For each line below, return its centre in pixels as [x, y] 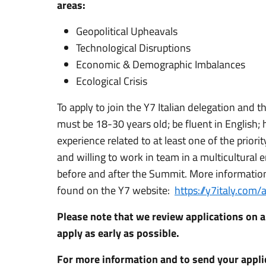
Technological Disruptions [133, 48]
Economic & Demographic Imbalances [161, 64]
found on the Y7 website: [116, 190]
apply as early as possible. [118, 233]
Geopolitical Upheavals [127, 31]
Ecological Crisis [112, 81]
